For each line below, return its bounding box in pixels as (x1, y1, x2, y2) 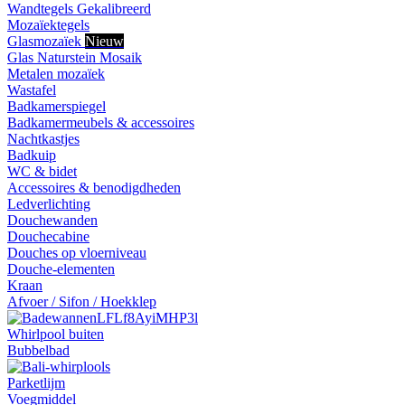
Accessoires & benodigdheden (7, 180, 181, 195)
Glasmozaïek (7, 33, 81, 49)
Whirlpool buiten (7, 326, 104, 342)
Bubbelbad (7, 343, 70, 358)
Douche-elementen (7, 261, 115, 277)
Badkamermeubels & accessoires (7, 115, 194, 130)
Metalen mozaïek (7, 66, 105, 81)
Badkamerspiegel (7, 99, 106, 114)
